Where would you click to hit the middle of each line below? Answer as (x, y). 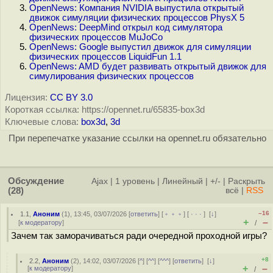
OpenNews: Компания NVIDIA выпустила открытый (136, 8)
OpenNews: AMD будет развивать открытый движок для (148, 66)
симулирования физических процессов (112, 76)
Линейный (183, 181)
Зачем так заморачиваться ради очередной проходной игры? (139, 236)
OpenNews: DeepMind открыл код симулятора (126, 27)
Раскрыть (246, 181)
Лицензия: (26, 97)
